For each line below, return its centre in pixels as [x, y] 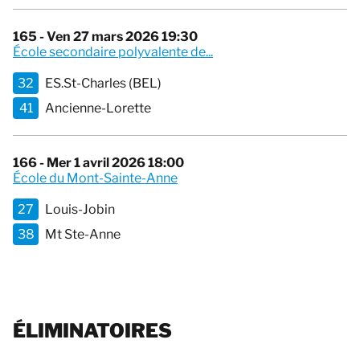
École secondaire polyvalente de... [113, 52]
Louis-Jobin [80, 210]
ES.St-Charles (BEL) [103, 84]
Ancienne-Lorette [98, 108]
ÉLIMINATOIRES [92, 331]
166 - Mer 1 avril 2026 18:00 [98, 163]
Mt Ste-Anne [83, 235]
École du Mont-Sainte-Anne [95, 178]
